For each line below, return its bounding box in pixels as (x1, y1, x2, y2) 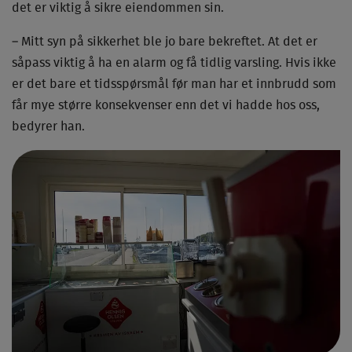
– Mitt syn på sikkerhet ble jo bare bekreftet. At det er (12, 35, 317, 48)
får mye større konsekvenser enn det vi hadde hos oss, (12, 98, 320, 112)
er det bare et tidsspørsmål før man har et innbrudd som (12, 77, 336, 90)
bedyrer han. (12, 119, 85, 133)
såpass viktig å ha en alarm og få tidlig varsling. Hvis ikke (12, 56, 336, 69)
